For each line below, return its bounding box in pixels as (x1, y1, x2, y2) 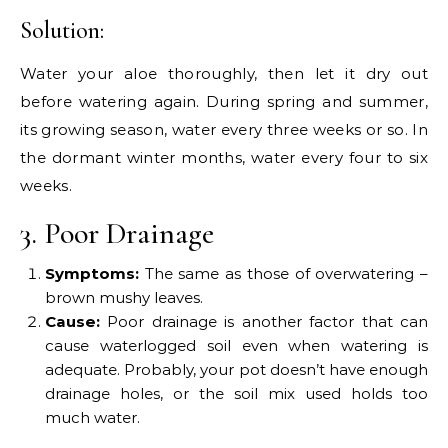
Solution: (20, 16, 104, 46)
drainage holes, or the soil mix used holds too (45, 384, 428, 404)
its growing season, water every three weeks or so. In (20, 120, 428, 140)
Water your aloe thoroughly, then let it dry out (20, 64, 428, 84)
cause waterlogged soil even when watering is (45, 336, 428, 356)
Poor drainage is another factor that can (107, 312, 429, 332)
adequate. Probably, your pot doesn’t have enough (45, 360, 428, 380)
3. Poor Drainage (20, 215, 214, 253)
